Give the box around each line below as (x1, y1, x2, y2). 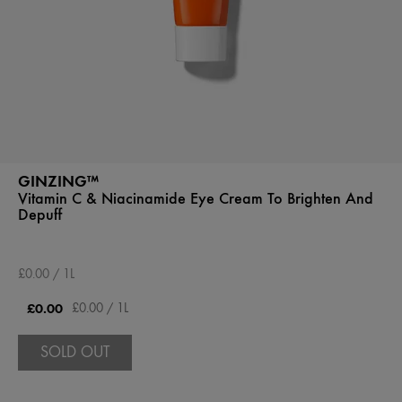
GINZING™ (18, 170, 99, 190)
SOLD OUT (40, 343, 109, 362)
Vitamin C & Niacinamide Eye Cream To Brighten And (18, 188, 373, 207)
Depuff (18, 205, 62, 223)
